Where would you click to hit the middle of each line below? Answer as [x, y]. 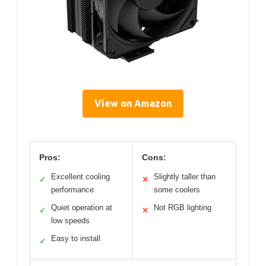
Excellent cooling [80, 177]
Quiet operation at [82, 208]
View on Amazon [133, 104]
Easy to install [76, 239]
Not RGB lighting [183, 208]
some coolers [177, 190]
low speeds [70, 221]
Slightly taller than [185, 177]
